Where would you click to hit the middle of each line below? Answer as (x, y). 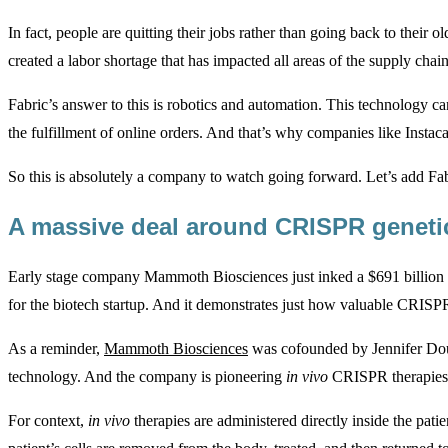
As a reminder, (56, 348)
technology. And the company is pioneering (147, 376)
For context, (48, 420)
